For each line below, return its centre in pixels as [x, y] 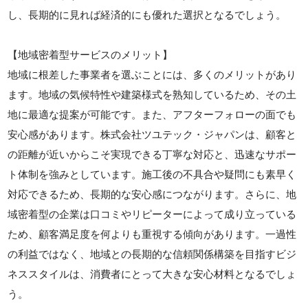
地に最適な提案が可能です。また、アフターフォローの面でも [152, 114]
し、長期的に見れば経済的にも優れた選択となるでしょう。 [147, 14]
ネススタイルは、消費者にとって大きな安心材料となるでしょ [152, 274]
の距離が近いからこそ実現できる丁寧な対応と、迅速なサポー [152, 154]
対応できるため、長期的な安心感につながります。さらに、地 [152, 194]
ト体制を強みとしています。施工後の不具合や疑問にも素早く [152, 174]
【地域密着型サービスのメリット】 [90, 54]
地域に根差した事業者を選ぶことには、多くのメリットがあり [152, 74]
